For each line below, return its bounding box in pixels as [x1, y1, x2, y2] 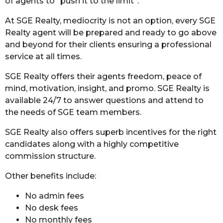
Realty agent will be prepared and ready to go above [5, 28, 217, 37]
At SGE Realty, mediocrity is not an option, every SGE [5, 16, 216, 25]
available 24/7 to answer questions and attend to [5, 96, 204, 105]
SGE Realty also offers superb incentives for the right [5, 127, 217, 137]
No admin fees [25, 191, 84, 201]
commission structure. [5, 151, 96, 161]
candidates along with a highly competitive [5, 139, 179, 149]
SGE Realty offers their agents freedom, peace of [5, 72, 202, 81]
